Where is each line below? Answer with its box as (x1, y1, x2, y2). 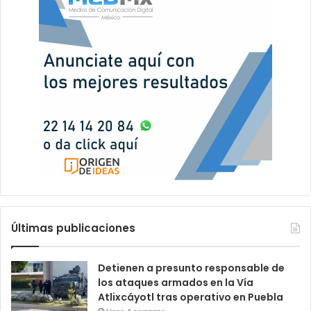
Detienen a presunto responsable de (98, 261, 285, 276)
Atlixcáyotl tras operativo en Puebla (98, 290, 283, 305)
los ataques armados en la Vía (98, 276, 253, 290)
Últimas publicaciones (11, 221, 135, 236)
